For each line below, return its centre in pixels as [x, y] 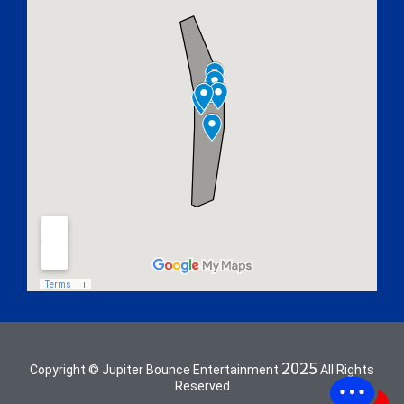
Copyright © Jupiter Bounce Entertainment [156, 370]
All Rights [346, 370]
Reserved [202, 386]
